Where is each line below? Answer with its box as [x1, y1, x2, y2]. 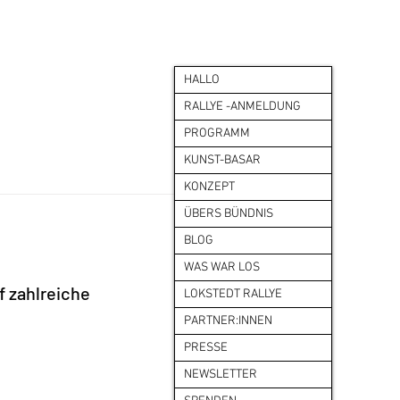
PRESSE [184, 340, 228, 355]
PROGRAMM [184, 126, 250, 141]
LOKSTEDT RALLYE [184, 287, 282, 302]
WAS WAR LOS [184, 260, 260, 275]
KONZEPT [184, 179, 235, 195]
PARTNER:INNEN [184, 313, 272, 329]
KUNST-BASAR [184, 153, 261, 168]
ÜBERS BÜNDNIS [184, 206, 273, 221]
